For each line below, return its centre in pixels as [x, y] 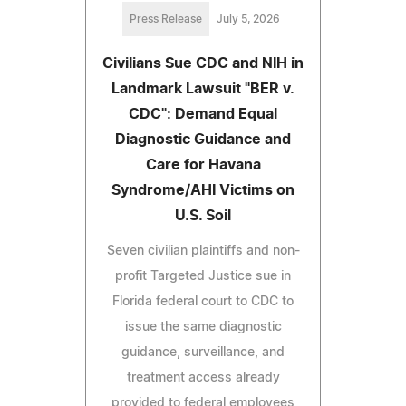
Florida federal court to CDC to [203, 301]
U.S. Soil [203, 215]
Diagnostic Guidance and [203, 139]
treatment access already [203, 377]
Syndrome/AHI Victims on [203, 190]
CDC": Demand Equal [203, 114]
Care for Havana [203, 164]
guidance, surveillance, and [203, 352]
